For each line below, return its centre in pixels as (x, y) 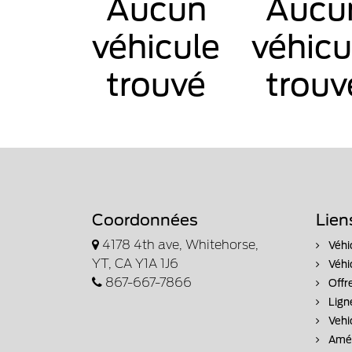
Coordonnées (145, 220)
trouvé (156, 84)
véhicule (156, 47)
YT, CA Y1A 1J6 (135, 263)
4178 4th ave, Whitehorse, (180, 244)
